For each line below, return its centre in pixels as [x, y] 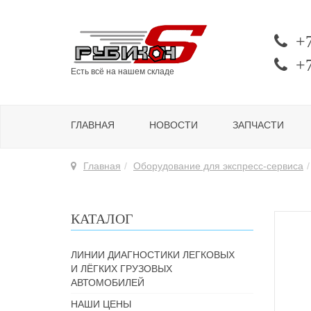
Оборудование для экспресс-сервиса [218, 166]
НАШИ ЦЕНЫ [101, 304]
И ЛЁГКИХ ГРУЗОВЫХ [121, 269]
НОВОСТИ [174, 125]
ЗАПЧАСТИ [258, 125]
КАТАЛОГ [102, 219]
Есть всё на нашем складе [123, 72]
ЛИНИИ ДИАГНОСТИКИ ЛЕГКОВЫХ [153, 255]
